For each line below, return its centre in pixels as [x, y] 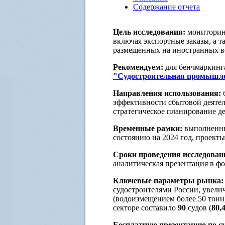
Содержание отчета [166, 7]
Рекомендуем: [139, 67]
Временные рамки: [148, 128]
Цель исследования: [149, 32]
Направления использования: [167, 93]
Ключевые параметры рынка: [168, 180]
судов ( [199, 207]
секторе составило [145, 207]
